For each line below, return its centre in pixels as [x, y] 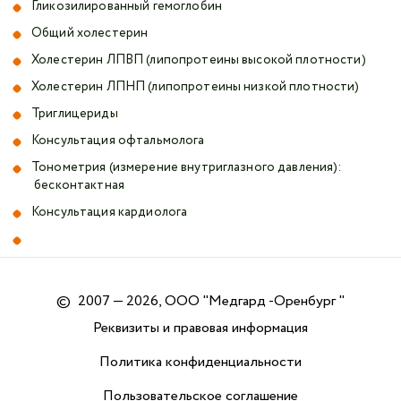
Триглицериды [75, 114]
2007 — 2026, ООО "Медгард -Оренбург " [211, 302]
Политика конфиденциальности [200, 363]
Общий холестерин [90, 34]
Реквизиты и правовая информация [200, 328]
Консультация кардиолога [110, 213]
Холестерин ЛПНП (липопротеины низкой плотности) [196, 87]
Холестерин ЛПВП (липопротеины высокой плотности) [199, 60]
